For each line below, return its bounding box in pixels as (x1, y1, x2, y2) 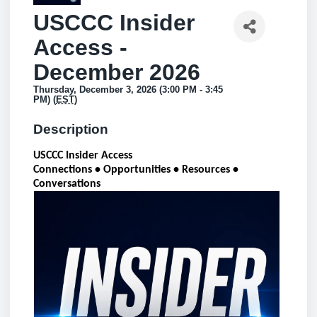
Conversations (33, 178, 100, 190)
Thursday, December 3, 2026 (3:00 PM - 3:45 (33, 84, 223, 95)
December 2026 (33, 59, 200, 85)
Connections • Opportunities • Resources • (33, 164, 238, 175)
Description (33, 122, 108, 137)
